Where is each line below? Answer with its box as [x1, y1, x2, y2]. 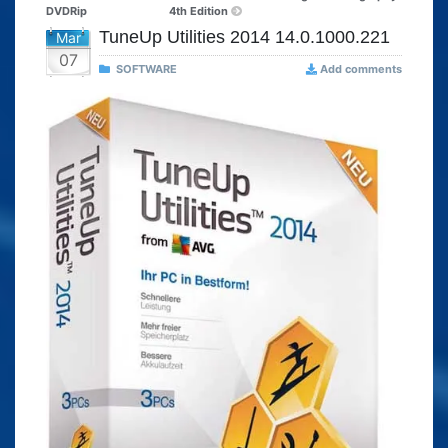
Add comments [320, 62, 402, 77]
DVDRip [46, 4, 87, 19]
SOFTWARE [116, 62, 177, 77]
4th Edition [169, 4, 229, 19]
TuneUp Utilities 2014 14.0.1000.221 [99, 27, 390, 48]
